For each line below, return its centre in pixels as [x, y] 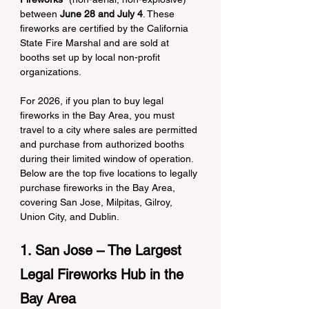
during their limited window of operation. [108, 159]
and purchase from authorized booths [103, 144]
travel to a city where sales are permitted [110, 130]
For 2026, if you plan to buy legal [93, 101]
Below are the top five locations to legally [110, 173]
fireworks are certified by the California [106, 28]
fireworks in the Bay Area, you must [99, 115]
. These [160, 14]
